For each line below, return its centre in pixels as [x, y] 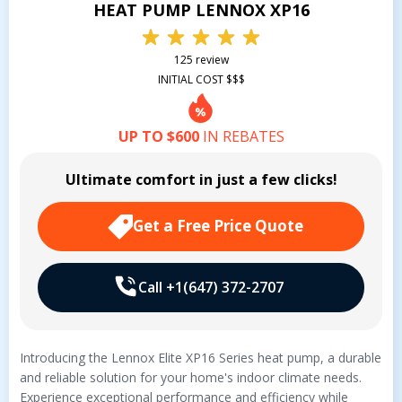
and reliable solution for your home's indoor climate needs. [191, 377]
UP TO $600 [158, 136]
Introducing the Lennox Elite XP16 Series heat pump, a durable [201, 357]
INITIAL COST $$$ [201, 79]
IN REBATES [241, 136]
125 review [201, 59]
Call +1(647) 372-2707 [210, 287]
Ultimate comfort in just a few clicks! [201, 179]
